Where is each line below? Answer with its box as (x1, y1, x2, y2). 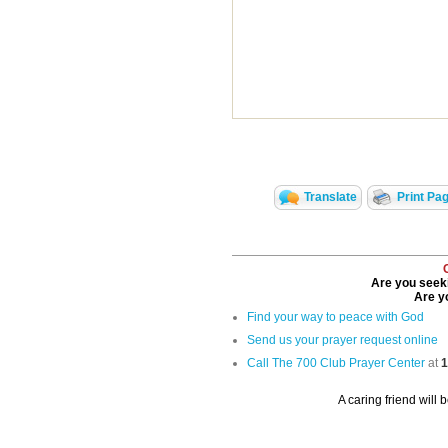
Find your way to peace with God (247, 310, 424, 325)
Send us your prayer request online (247, 333, 438, 348)
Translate (303, 190, 357, 205)
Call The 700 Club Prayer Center (247, 356, 425, 371)
